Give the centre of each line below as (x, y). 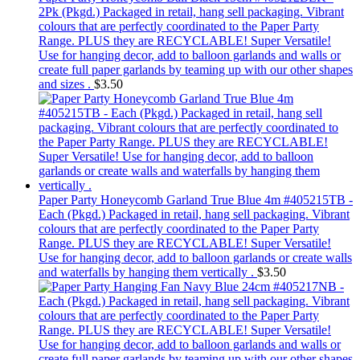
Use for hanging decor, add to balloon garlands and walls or (190, 55)
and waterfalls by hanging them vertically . (146, 272)
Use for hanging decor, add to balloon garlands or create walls (195, 258)
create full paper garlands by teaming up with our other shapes (196, 70)
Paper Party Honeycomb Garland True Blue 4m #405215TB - (196, 200)
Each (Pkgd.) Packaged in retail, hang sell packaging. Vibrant (194, 215)
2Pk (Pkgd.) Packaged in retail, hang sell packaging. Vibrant (191, 12)
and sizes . (65, 84)
